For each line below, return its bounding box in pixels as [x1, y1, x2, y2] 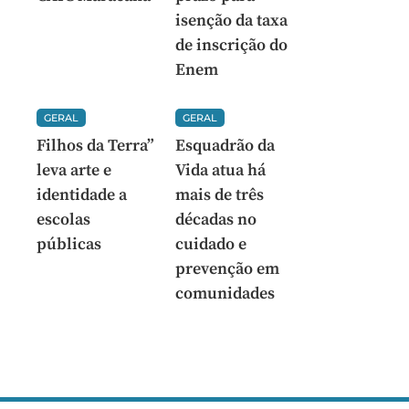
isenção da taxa [174, 10, 288, 32]
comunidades [174, 283, 275, 305]
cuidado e [174, 234, 246, 256]
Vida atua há [174, 160, 266, 182]
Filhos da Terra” [37, 135, 154, 157]
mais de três [174, 184, 264, 206]
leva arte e [37, 160, 111, 182]
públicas [37, 234, 101, 256]
